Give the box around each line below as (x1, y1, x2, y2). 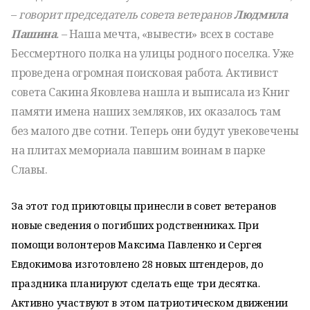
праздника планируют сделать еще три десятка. (11, 276, 260, 290)
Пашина (11, 26, 57, 42)
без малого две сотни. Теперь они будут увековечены (11, 123, 299, 138)
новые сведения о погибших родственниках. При (11, 218, 259, 232)
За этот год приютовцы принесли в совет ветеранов (11, 199, 276, 212)
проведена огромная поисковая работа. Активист (11, 65, 278, 80)
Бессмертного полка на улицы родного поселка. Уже (11, 46, 294, 61)
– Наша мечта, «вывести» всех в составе (59, 26, 274, 42)
